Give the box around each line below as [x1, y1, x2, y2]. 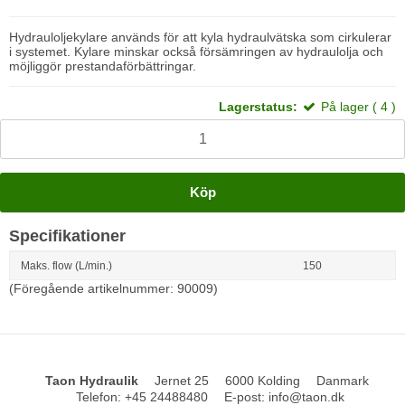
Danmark [316, 373, 370, 389]
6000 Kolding [225, 373, 301, 389]
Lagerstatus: [219, 99, 297, 115]
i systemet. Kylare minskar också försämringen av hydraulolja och [9, 44, 383, 60]
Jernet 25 [155, 373, 210, 389]
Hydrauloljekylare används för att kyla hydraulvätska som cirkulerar [9, 30, 391, 45]
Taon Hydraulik [45, 373, 139, 389]
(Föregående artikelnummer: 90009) [9, 281, 225, 297]
